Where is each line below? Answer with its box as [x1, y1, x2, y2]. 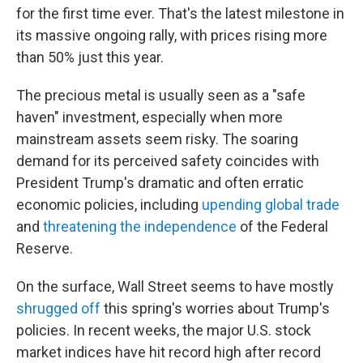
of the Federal [237, 218, 328, 235]
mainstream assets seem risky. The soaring [16, 130, 298, 147]
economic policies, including [16, 196, 202, 213]
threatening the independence [43, 218, 237, 235]
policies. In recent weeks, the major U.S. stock [16, 322, 311, 339]
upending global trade [202, 196, 340, 213]
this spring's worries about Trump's [100, 300, 330, 317]
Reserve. [16, 240, 73, 257]
